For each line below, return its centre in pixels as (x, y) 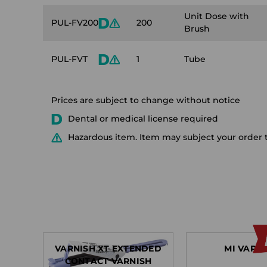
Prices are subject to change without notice (146, 100)
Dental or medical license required (143, 119)
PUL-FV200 (75, 23)
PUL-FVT (69, 59)
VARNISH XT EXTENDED (108, 249)
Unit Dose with (217, 16)
